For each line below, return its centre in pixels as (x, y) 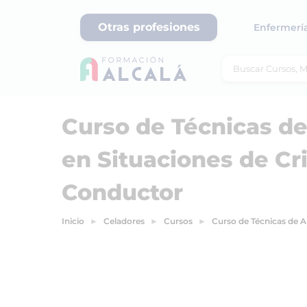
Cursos (178, 221)
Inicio (73, 221)
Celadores (124, 221)
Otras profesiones (149, 27)
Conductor (122, 192)
